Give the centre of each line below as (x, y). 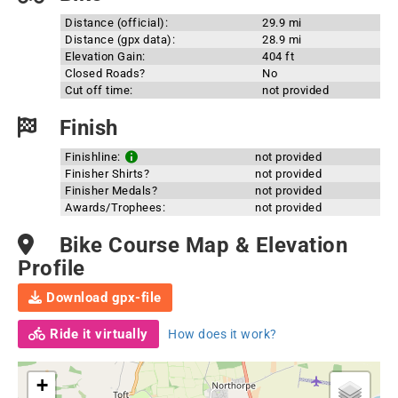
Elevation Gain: (105, 56)
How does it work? (223, 334)
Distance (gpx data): (120, 40)
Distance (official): (116, 23)
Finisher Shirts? (107, 174)
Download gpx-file (102, 298)
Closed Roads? (105, 73)
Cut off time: (99, 90)
